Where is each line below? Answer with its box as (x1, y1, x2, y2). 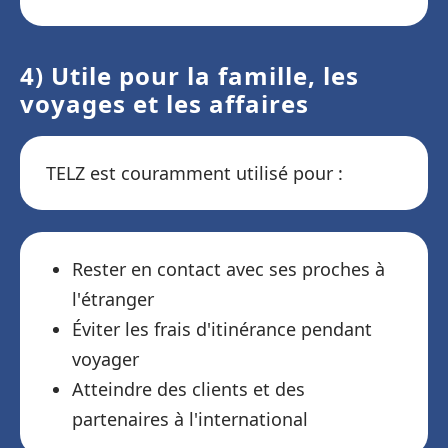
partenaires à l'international (72, 407, 308, 431)
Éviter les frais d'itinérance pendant (72, 317, 372, 341)
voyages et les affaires (20, 87, 309, 120)
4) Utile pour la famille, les (20, 59, 359, 92)
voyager (72, 347, 139, 371)
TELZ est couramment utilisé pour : (46, 161, 343, 185)
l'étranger (72, 287, 154, 311)
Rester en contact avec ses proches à (72, 257, 385, 281)
